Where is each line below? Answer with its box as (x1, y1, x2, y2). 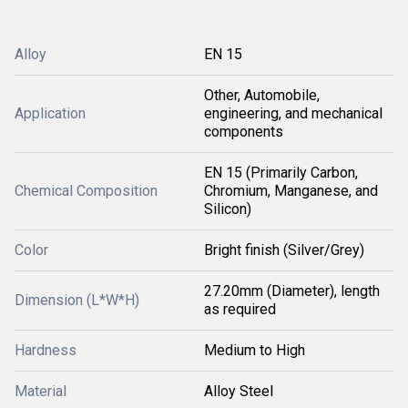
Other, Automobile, (204, 87, 320, 104)
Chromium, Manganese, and (204, 182, 378, 199)
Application (15, 105, 86, 122)
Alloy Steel (204, 382, 273, 400)
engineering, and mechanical (204, 105, 382, 122)
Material (15, 382, 66, 400)
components (204, 123, 283, 140)
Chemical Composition (15, 182, 158, 199)
